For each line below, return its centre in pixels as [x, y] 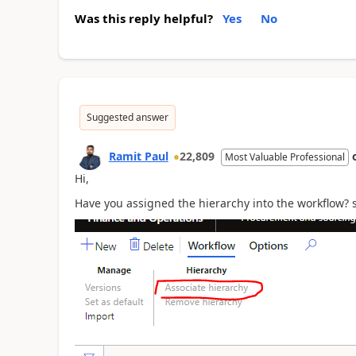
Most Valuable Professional [284, 157]
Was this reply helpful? [143, 18]
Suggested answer [127, 117]
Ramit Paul [138, 156]
